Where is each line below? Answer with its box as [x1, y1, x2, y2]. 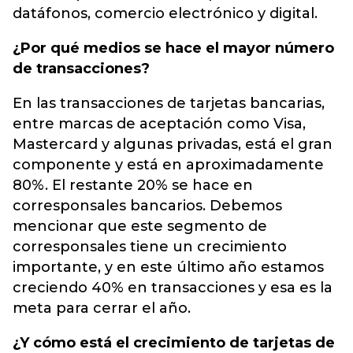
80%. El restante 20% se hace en [13, 176, 253, 194]
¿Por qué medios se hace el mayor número [13, 39, 334, 57]
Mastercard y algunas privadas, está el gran [13, 136, 333, 153]
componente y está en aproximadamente [13, 156, 324, 173]
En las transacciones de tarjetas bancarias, [13, 95, 325, 112]
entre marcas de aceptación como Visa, [13, 115, 306, 132]
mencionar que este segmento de [13, 217, 267, 235]
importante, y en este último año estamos [13, 258, 324, 276]
